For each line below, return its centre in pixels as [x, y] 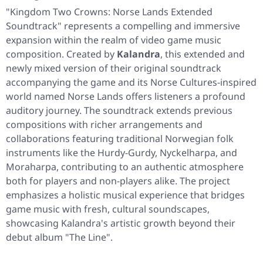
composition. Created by [61, 54]
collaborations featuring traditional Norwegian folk [120, 139]
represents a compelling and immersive [151, 26]
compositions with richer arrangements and [104, 125]
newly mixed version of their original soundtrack [114, 68]
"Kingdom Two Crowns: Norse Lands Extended [109, 12]
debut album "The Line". [59, 237]
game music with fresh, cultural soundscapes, [108, 209]
